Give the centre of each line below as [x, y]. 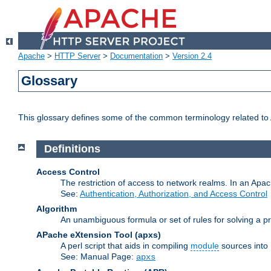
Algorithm [57, 208]
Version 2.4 [192, 56]
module [205, 245]
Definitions [72, 149]
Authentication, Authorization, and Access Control [174, 193]
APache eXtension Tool [84, 234]
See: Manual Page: [98, 256]
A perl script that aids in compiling [126, 245]
